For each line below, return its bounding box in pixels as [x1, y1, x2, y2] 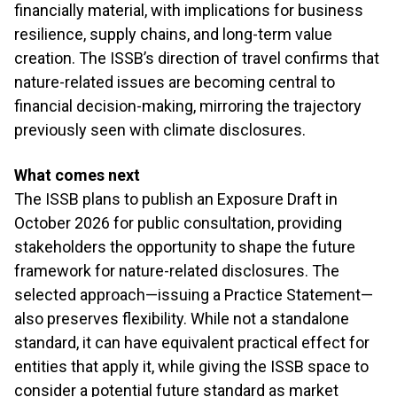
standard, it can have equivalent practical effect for [14, 333, 370, 352]
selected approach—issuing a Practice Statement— [14, 285, 373, 304]
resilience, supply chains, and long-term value [14, 25, 332, 43]
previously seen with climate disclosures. [14, 121, 306, 139]
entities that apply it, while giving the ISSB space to [14, 357, 369, 376]
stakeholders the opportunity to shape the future [14, 237, 355, 256]
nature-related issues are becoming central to [14, 73, 335, 91]
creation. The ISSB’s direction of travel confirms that [14, 49, 379, 67]
